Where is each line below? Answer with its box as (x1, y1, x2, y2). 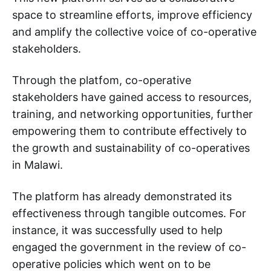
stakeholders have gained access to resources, (12, 91, 252, 104)
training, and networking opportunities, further (12, 108, 253, 121)
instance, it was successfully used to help (12, 224, 223, 237)
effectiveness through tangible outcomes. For (12, 207, 246, 220)
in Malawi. (12, 158, 63, 172)
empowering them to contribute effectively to (12, 125, 247, 138)
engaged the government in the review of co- (12, 241, 246, 254)
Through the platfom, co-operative (12, 74, 191, 87)
